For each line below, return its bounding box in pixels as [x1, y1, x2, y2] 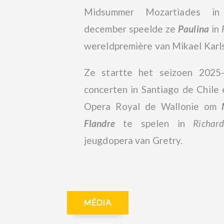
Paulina [178, 23, 209, 35]
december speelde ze [84, 23, 178, 35]
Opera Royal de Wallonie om [84, 100, 222, 112]
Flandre [84, 117, 115, 129]
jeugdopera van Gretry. [84, 134, 183, 146]
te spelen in [114, 117, 193, 129]
